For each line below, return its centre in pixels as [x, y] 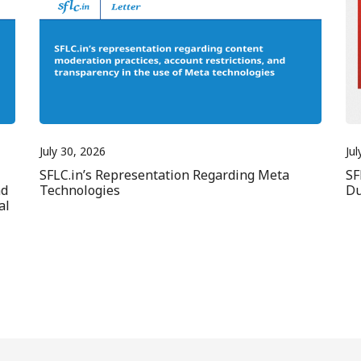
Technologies [80, 191]
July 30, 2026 [73, 151]
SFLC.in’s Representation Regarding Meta [164, 175]
